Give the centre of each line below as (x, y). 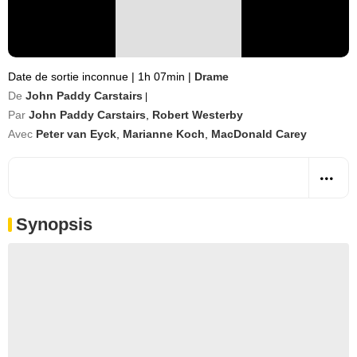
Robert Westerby (198, 115)
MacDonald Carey (259, 134)
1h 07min (161, 76)
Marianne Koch (164, 134)
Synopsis (54, 224)
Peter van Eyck (76, 134)
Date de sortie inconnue (70, 76)
